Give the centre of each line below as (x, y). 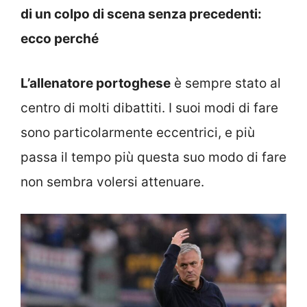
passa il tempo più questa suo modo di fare (153, 157)
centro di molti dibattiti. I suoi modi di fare (149, 108)
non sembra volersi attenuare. (112, 182)
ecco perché (60, 39)
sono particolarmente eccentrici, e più (138, 132)
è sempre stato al (226, 83)
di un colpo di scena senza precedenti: (141, 14)
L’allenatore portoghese (96, 83)
